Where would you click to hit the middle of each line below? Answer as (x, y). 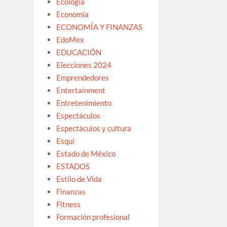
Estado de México (86, 153)
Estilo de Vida (79, 179)
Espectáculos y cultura (93, 128)
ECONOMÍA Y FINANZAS (99, 27)
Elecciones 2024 (84, 65)
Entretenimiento (84, 103)
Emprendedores (82, 77)
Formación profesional (93, 217)
